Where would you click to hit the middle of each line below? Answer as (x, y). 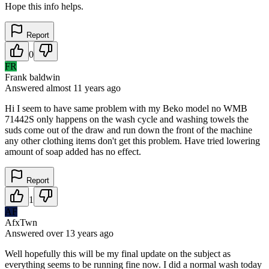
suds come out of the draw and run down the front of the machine (128, 130)
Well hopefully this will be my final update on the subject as (118, 253)
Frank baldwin (32, 77)
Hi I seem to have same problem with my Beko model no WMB (126, 108)
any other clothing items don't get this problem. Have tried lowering (132, 141)
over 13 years (72, 233)
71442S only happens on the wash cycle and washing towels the (127, 119)
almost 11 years (75, 88)
